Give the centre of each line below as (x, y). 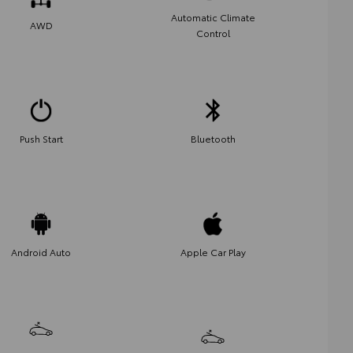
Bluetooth (213, 138)
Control (213, 32)
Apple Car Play (213, 251)
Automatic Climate (213, 17)
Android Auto (41, 251)
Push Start (41, 138)
